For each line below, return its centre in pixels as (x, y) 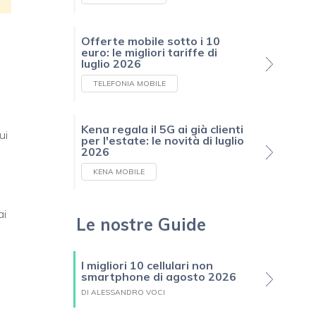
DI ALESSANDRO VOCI (123, 293)
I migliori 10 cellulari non (147, 266)
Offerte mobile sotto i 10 (151, 41)
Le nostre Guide (141, 225)
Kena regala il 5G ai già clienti (162, 129)
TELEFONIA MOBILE (129, 84)
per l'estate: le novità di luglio (163, 141)
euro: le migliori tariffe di (149, 53)
